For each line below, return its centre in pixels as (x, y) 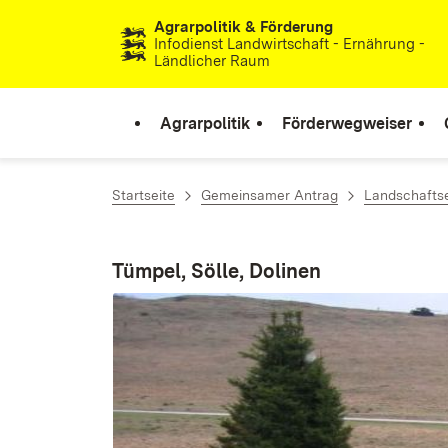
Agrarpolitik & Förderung (243, 26)
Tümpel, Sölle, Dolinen (216, 271)
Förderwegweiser (347, 123)
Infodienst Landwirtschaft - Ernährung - (289, 43)
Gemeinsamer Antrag (269, 195)
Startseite (143, 195)
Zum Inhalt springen (132, 31)
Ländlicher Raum (211, 60)
